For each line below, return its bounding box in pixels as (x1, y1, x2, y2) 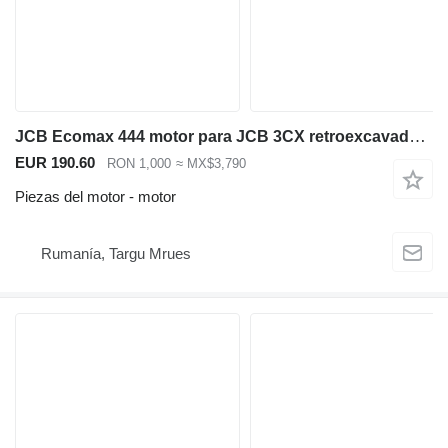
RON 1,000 (107, 155, 171, 171)
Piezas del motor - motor (15, 188, 176, 206)
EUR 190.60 (15, 153, 95, 171)
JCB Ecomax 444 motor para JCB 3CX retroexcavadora (409, 126, 426, 146)
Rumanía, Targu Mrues (41, 244, 191, 262)
